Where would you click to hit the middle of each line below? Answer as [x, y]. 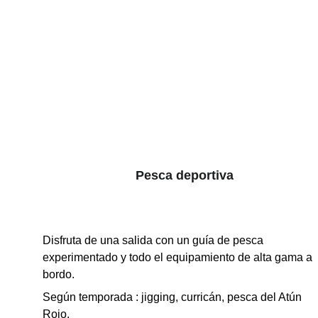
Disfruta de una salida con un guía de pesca [154, 240]
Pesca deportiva [184, 175]
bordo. [59, 274]
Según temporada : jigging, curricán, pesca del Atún [174, 297]
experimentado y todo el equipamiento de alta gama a [179, 257]
